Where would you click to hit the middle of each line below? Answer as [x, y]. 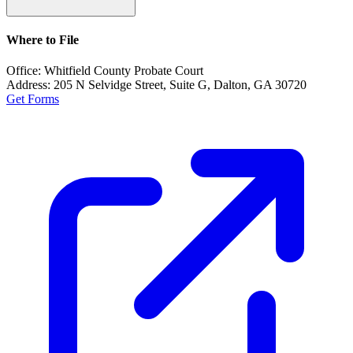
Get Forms [33, 99]
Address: [30, 85]
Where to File [43, 40]
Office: [25, 71]
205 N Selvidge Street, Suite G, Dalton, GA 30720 [180, 85]
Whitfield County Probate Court [124, 71]
